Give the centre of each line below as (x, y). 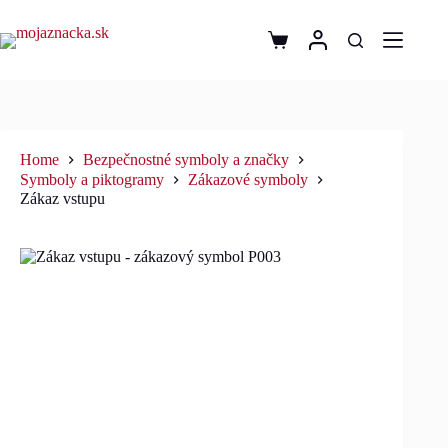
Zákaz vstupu (62, 198)
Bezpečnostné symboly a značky (186, 160)
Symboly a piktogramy (92, 179)
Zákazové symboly (248, 179)
